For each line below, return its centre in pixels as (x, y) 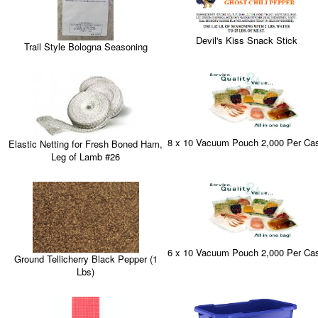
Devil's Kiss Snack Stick (246, 40)
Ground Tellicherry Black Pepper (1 (86, 258)
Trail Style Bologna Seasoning (86, 46)
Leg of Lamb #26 (86, 156)
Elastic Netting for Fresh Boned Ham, (86, 143)
